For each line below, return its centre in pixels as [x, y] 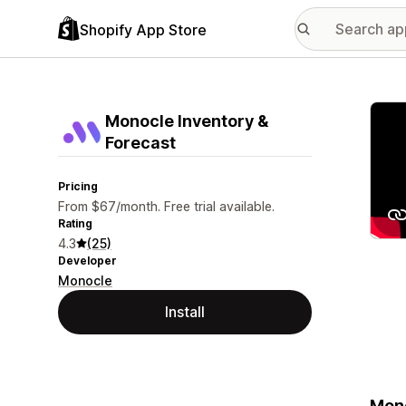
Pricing [78, 186]
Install [185, 312]
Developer [87, 261]
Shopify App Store [143, 29]
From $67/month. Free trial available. [166, 206]
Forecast [140, 143]
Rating [75, 223]
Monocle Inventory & [187, 121]
